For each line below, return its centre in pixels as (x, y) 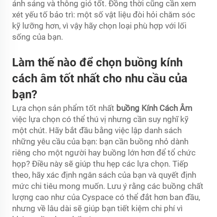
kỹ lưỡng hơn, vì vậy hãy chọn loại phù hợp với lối (99, 26)
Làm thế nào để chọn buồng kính (97, 62)
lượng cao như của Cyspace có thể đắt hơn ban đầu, (106, 197)
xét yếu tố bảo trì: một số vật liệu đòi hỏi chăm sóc (104, 15)
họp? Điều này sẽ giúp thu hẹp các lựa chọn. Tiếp (100, 164)
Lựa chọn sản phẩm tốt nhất (64, 108)
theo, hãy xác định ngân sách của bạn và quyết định (104, 175)
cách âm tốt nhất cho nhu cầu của (100, 78)
